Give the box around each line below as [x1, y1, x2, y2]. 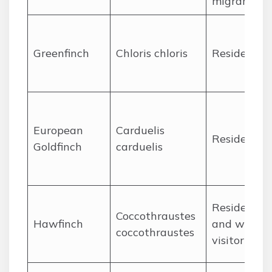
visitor [212, 233, 244, 247]
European [33, 123, 83, 137]
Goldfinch [33, 140, 82, 154]
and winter [212, 217, 270, 231]
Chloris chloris [116, 46, 188, 60]
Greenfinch [33, 46, 89, 60]
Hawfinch [33, 217, 83, 231]
